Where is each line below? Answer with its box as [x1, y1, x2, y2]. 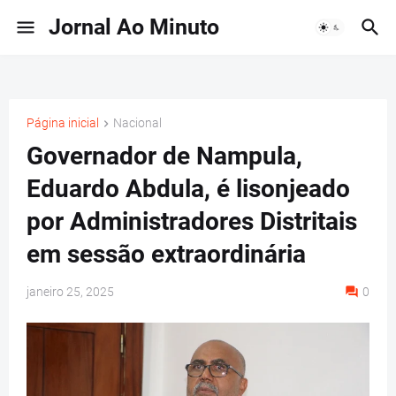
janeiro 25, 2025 [27, 285, 114, 300]
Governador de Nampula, [27, 141, 302, 171]
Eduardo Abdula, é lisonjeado [27, 174, 350, 204]
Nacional [113, 116, 162, 130]
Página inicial [27, 116, 99, 130]
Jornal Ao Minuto [49, 14, 219, 40]
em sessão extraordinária [27, 240, 306, 270]
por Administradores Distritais [27, 207, 357, 237]
